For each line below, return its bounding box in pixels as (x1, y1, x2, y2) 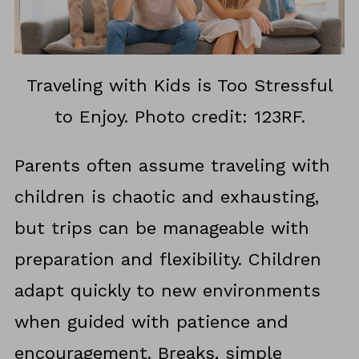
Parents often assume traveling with (14, 155, 330, 176)
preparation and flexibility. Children (14, 249, 321, 270)
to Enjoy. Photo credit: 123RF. (54, 107, 305, 127)
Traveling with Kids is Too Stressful (26, 75, 333, 96)
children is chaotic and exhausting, (14, 187, 319, 208)
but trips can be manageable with (14, 218, 309, 239)
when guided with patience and (14, 312, 288, 333)
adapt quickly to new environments (14, 280, 321, 301)
